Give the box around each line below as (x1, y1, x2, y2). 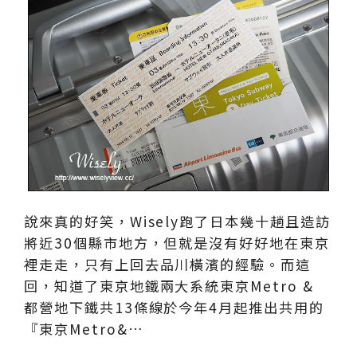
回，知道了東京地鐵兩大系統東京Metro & (24, 275, 314, 296)
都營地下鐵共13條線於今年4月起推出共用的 (24, 296, 324, 317)
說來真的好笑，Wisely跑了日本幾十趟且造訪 (24, 210, 331, 231)
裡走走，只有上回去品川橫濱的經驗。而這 (24, 253, 312, 274)
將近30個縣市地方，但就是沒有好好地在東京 (24, 232, 330, 253)
